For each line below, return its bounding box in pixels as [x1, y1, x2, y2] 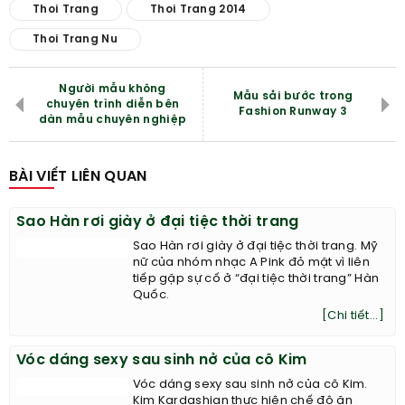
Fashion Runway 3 [239, 106, 347, 118]
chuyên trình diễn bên [45, 99, 180, 111]
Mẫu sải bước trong [232, 90, 353, 103]
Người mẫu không [59, 83, 166, 96]
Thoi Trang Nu [33, 33, 118, 46]
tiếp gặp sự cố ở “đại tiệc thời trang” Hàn [132, 273, 380, 286]
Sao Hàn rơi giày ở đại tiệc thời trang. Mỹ [132, 240, 379, 253]
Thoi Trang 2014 [150, 4, 247, 16]
